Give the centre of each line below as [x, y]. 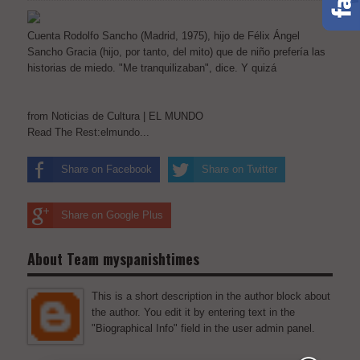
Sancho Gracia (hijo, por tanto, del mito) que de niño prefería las [176, 52]
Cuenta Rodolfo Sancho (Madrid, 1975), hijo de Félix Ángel [164, 36]
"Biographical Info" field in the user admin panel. [203, 328]
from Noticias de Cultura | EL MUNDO [115, 116]
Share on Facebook [106, 169]
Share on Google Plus [112, 215]
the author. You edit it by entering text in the [193, 312]
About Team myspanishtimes [113, 259]
